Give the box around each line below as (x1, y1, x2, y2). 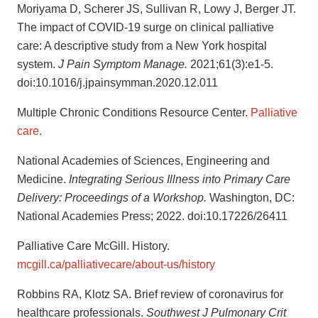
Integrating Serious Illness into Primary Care (69, 173, 290, 186)
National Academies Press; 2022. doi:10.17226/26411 (17, 210, 287, 223)
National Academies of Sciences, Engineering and (17, 155, 270, 168)
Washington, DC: (209, 192, 295, 204)
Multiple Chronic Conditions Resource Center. (17, 106, 251, 119)
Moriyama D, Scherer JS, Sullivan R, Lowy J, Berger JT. (17, 3, 296, 16)
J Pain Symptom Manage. (58, 58, 190, 71)
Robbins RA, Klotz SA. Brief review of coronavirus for (17, 288, 283, 301)
